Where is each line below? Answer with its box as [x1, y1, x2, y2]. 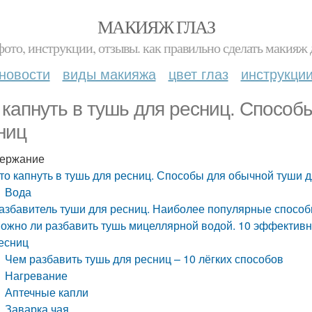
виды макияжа [62, 63, 156, 84]
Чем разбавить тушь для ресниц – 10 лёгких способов [5, 251, 284, 267]
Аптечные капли [5, 284, 89, 300]
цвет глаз [168, 63, 228, 84]
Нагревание [5, 267, 68, 283]
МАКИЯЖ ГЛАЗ [97, 15, 215, 38]
